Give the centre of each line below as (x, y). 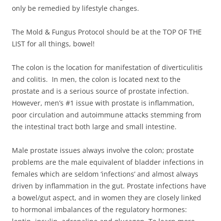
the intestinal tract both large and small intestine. (94, 126)
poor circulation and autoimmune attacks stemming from (107, 114)
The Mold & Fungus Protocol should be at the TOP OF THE (107, 32)
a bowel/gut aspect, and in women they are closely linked (107, 197)
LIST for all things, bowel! (53, 43)
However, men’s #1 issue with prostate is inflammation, (103, 103)
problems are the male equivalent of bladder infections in (108, 162)
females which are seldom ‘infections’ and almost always (105, 174)
